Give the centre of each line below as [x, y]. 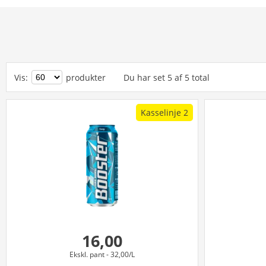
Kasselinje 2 [164, 113]
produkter [86, 77]
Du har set [144, 77]
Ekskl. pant [87, 254]
